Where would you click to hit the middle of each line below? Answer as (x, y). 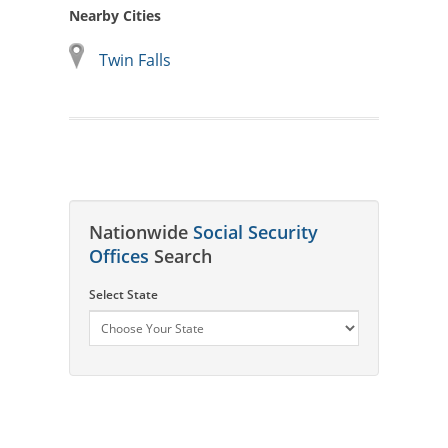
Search (180, 255)
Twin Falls (135, 59)
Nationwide (141, 231)
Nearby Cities (115, 15)
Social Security (255, 231)
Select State (123, 294)
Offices (119, 255)
